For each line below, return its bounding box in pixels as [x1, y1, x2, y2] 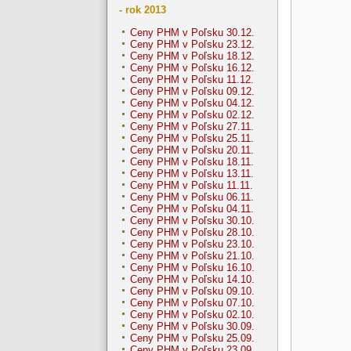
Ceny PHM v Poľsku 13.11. [130, 168, 254, 180]
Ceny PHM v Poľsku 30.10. [130, 215, 255, 227]
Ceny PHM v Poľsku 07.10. [130, 297, 255, 309]
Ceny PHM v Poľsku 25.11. [130, 132, 254, 145]
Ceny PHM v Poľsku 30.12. [130, 27, 255, 39]
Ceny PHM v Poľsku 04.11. [130, 203, 254, 215]
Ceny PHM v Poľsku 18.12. [130, 50, 255, 63]
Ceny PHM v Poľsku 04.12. [130, 97, 255, 110]
